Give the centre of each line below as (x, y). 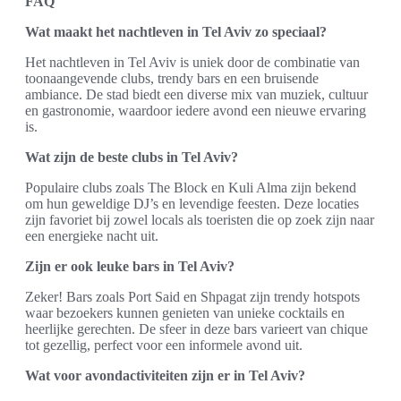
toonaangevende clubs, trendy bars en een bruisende (172, 78)
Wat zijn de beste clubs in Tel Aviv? (132, 157)
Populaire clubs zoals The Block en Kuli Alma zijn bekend (191, 187)
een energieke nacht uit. (92, 235)
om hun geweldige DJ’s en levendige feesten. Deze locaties (192, 203)
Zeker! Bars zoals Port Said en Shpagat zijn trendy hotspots (192, 296)
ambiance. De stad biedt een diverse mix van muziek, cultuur (196, 94)
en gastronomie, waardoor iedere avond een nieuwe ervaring (196, 110)
